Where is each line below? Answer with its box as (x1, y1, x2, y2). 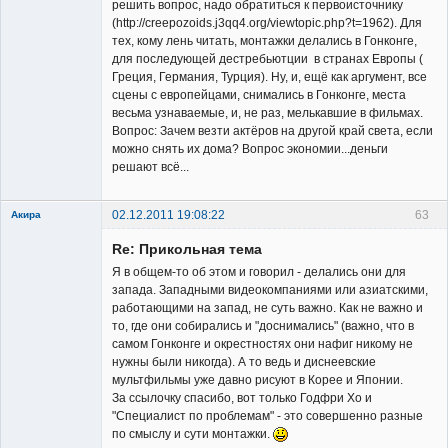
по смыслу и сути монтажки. (112, 426, 273, 441)
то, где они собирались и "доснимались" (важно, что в (112, 318, 414, 333)
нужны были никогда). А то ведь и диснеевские (112, 354, 376, 369)
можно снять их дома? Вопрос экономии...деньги (112, 141, 388, 156)
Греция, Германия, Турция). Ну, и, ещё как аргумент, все (112, 69, 427, 84)
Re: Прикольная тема (112, 240, 262, 257)
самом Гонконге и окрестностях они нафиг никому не (112, 336, 413, 351)
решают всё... (112, 159, 189, 174)
